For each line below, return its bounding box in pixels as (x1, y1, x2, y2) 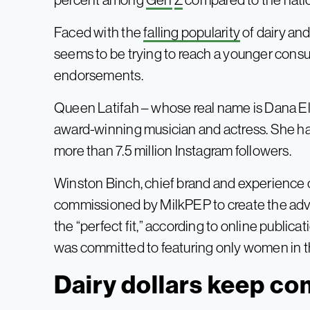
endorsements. (54, 66, 143, 83)
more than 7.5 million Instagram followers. (54, 142, 291, 158)
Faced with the (54, 24, 144, 40)
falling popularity (143, 24, 240, 40)
